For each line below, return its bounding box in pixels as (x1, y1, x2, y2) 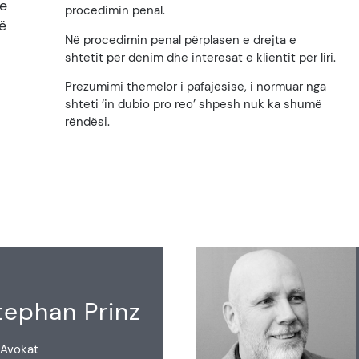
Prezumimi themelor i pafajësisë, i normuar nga (65, 79, 327, 95)
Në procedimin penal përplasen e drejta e (65, 31, 297, 48)
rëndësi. (65, 114, 111, 131)
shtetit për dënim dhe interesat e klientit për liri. (65, 49, 337, 66)
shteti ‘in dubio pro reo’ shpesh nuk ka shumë (65, 96, 323, 113)
